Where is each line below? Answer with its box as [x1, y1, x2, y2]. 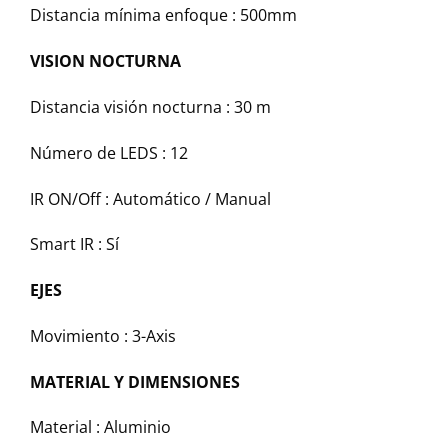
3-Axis [132, 324, 176, 347]
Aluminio [104, 416, 171, 439]
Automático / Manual [113, 187, 271, 210]
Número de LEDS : [30, 141, 170, 164]
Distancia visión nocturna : [30, 95, 234, 118]
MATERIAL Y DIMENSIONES [30, 370, 240, 393]
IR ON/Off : [30, 187, 113, 210]
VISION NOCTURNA [30, 50, 181, 73]
